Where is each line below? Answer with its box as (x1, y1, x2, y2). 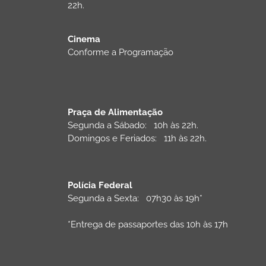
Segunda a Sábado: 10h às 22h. (68, 119, 198, 131)
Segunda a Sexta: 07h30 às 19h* (68, 192, 202, 204)
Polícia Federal (68, 179, 132, 191)
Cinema (68, 33, 100, 45)
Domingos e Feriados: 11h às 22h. (68, 132, 207, 144)
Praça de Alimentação (68, 106, 163, 118)
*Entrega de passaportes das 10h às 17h (68, 218, 228, 230)
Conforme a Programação (68, 46, 178, 58)
